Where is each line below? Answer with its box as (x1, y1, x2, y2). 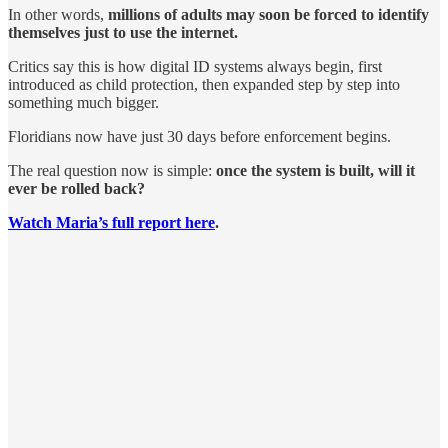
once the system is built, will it (216, 161, 415, 179)
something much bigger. (8, 93, 159, 111)
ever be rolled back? (8, 179, 145, 197)
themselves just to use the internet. (8, 23, 238, 41)
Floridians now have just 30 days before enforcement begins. (8, 127, 391, 145)
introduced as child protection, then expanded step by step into (8, 75, 400, 93)
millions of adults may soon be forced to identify (108, 5, 429, 23)
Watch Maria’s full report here (8, 213, 215, 231)
